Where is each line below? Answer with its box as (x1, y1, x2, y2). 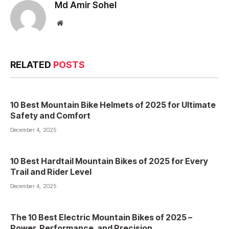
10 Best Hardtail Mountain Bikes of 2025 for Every (10, 155, 208, 166)
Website (62, 18, 85, 26)
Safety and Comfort (10, 110, 90, 121)
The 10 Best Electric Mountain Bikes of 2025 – (10, 212, 192, 222)
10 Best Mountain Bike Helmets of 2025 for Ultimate (10, 99, 216, 110)
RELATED (10, 59, 53, 70)
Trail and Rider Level (10, 166, 91, 177)
